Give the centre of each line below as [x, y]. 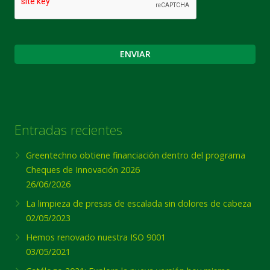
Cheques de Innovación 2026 [83, 169]
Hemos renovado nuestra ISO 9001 [96, 237]
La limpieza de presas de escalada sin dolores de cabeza [139, 203]
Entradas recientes [68, 129]
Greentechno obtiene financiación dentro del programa [136, 155]
